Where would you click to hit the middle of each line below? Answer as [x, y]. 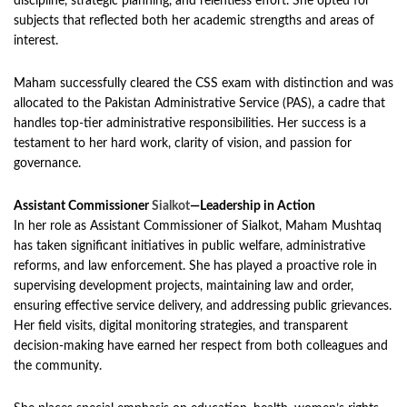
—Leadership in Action [253, 207]
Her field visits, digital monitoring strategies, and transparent [181, 327]
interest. [36, 41]
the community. [58, 367]
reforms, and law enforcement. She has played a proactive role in [195, 267]
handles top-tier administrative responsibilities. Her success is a [190, 124]
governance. [47, 164]
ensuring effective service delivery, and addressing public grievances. [203, 307]
